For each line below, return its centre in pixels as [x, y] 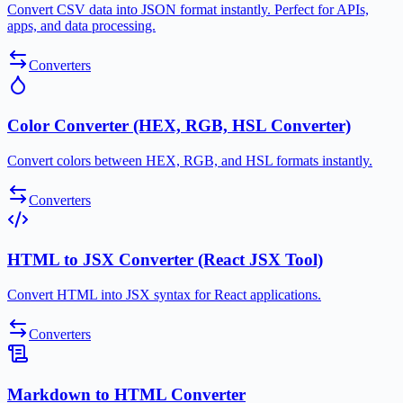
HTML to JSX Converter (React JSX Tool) [165, 260]
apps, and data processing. [81, 26]
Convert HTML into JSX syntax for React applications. [164, 295]
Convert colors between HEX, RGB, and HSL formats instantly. [190, 160]
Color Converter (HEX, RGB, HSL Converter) [179, 125]
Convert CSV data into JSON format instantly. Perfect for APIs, [188, 10]
